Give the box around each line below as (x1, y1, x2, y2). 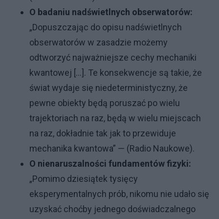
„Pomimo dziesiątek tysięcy (29, 174, 138, 184)
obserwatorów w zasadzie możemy (29, 37, 168, 48)
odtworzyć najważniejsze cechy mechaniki (29, 52, 197, 63)
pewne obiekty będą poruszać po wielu (29, 98, 180, 109)
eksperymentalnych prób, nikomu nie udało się (29, 189, 209, 199)
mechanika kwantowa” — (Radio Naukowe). (29, 143, 195, 154)
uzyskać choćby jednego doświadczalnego (29, 204, 196, 215)
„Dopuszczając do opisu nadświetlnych (29, 22, 182, 33)
